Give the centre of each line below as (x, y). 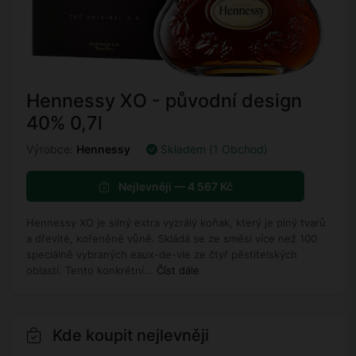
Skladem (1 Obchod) (214, 149)
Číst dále (178, 271)
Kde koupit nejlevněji (129, 336)
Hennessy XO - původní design (164, 101)
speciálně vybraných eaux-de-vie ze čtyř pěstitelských (162, 255)
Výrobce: (51, 149)
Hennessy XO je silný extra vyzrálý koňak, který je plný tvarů (176, 223)
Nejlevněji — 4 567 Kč (174, 187)
